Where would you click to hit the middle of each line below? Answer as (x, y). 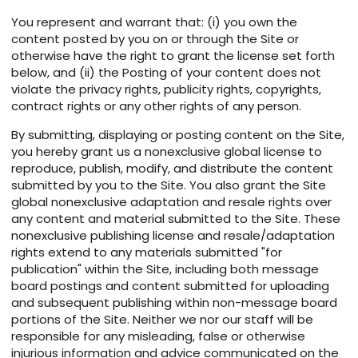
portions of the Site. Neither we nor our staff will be (162, 320)
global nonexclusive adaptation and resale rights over (171, 202)
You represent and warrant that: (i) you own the (154, 22)
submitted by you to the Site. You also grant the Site (169, 185)
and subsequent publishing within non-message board (174, 303)
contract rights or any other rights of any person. (156, 106)
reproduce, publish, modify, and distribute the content (172, 169)
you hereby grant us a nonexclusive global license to (167, 152)
